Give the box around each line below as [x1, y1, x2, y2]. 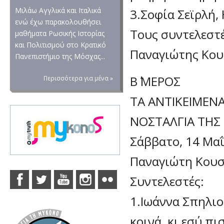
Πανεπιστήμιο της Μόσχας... [15, 51, 105, 61]
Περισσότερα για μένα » [43, 74, 113, 82]
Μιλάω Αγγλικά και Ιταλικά [15, 5, 101, 15]
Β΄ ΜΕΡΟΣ [130, 72, 180, 89]
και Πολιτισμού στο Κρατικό [15, 40, 106, 49]
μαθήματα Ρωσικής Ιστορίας [15, 28, 104, 38]
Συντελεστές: [130, 172, 204, 189]
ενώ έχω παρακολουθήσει [15, 17, 101, 26]
